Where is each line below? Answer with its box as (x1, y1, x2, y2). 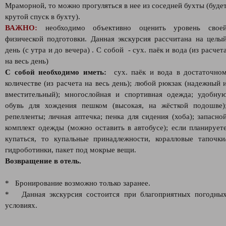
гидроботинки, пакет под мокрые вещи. (5, 146, 136, 154)
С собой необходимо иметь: (5, 68, 110, 76)
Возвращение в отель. (5, 157, 81, 165)
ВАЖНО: (5, 24, 37, 32)
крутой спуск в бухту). (5, 13, 80, 21)
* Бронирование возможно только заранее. (5, 179, 150, 187)
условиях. (5, 201, 37, 209)
